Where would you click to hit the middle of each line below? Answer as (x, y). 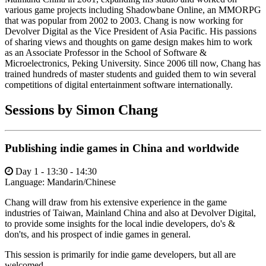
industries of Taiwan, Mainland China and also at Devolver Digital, (130, 213)
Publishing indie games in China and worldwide (122, 148)
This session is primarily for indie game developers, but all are (120, 255)
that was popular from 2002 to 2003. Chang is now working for (124, 20)
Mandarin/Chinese (81, 182)
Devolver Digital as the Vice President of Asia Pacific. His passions (131, 31)
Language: (26, 182)
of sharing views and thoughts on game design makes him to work (129, 42)
